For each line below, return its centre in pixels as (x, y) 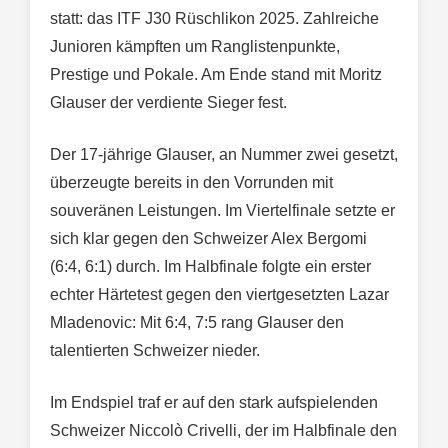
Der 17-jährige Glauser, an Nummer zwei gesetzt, (224, 154)
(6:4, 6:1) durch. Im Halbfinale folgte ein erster (210, 266)
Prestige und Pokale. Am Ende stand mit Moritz (216, 74)
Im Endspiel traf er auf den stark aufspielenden (214, 402)
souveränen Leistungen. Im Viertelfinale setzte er (222, 210)
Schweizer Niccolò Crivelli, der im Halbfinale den (223, 430)
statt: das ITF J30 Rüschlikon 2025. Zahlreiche (214, 18)
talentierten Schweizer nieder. (155, 350)
